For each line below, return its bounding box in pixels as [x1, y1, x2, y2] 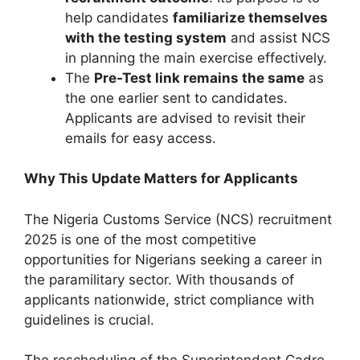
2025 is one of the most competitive [24, 231, 256, 247]
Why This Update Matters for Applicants [24, 170, 298, 187]
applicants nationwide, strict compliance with [24, 291, 314, 308]
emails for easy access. [65, 129, 216, 146]
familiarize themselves [173, 9, 328, 26]
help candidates [65, 9, 173, 26]
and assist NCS [227, 29, 330, 46]
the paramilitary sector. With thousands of [24, 271, 294, 288]
